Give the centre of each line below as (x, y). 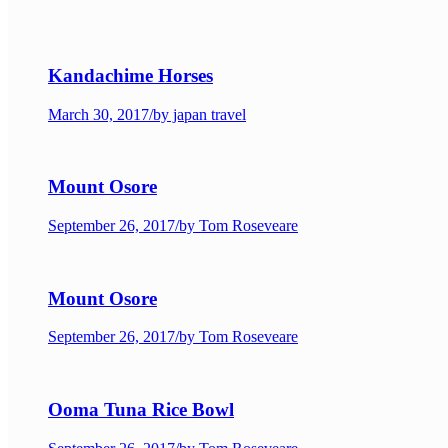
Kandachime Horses (130, 75)
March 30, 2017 (98, 114)
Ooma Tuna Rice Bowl (141, 410)
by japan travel (199, 114)
